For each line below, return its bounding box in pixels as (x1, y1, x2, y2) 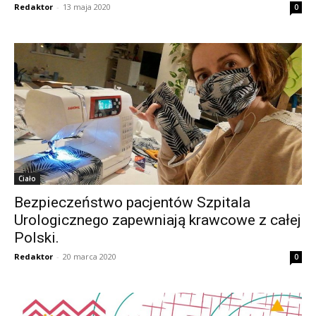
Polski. (14, 229, 59, 246)
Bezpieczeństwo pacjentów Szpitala (14, 193, 250, 211)
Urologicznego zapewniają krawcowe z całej (14, 211, 301, 229)
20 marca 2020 (63, 250, 116, 262)
